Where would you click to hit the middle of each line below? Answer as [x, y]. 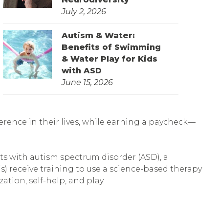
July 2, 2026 [84, 11]
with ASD [82, 70]
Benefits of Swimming [111, 47]
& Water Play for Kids [110, 59]
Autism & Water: [99, 35]
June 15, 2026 [88, 82]
